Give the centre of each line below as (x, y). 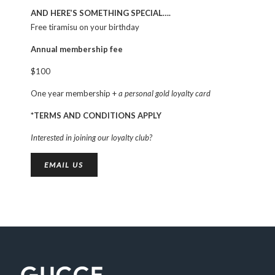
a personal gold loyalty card (165, 93)
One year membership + (75, 93)
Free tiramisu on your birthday (85, 27)
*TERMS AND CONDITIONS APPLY (96, 115)
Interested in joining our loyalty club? (91, 137)
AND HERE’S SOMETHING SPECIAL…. (101, 13)
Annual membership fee (77, 49)
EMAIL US (64, 165)
